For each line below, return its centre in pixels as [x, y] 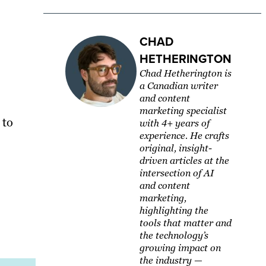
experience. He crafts [184, 136]
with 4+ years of [174, 123]
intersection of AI [176, 173]
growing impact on [180, 248]
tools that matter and [185, 223]
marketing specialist [183, 111]
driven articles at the [184, 161]
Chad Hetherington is [185, 74]
